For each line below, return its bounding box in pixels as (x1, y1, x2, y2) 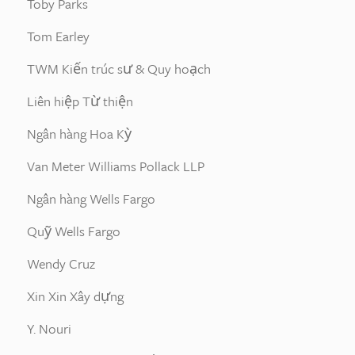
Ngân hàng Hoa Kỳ (27, 124, 132, 143)
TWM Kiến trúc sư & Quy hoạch (27, 59, 211, 78)
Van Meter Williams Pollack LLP (27, 156, 204, 176)
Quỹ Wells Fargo (27, 221, 120, 241)
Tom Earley (27, 26, 90, 46)
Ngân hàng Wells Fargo (27, 189, 155, 208)
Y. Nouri (27, 319, 71, 338)
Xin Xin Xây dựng (27, 286, 124, 306)
